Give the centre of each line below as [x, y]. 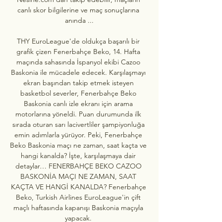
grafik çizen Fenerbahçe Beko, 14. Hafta [78, 51]
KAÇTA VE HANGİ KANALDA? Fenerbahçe [78, 187]
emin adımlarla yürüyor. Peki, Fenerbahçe [78, 135]
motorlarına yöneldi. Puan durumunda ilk [78, 114]
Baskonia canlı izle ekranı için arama [78, 103]
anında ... [79, 20]
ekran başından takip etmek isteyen [78, 83]
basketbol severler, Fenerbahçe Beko [78, 93]
